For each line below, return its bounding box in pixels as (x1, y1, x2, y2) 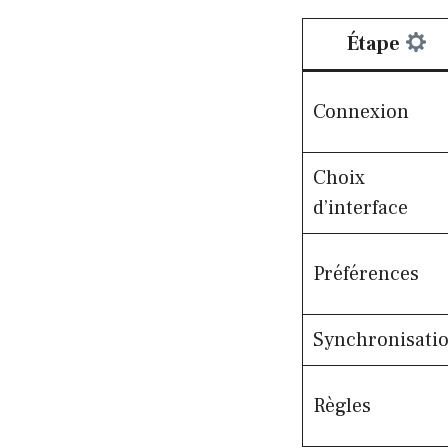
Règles (313, 392, 371, 419)
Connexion (313, 98, 409, 125)
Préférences (313, 260, 419, 287)
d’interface (313, 194, 408, 221)
